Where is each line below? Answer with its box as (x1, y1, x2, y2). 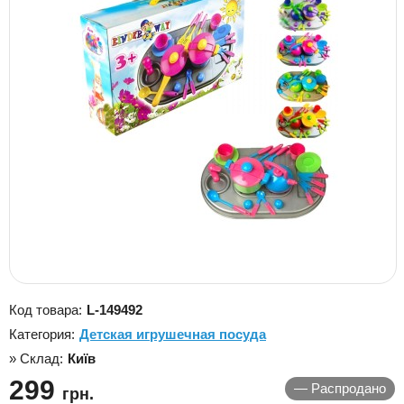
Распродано (308, 381, 386, 396)
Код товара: (9, 302, 82, 317)
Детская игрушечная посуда (79, 326, 266, 342)
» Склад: (9, 351, 63, 366)
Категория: (9, 326, 75, 342)
